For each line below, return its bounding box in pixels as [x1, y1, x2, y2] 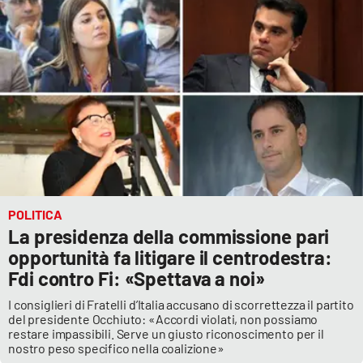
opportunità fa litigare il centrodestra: [8, 246, 332, 270]
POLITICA [8, 207, 62, 223]
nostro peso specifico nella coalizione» [8, 340, 224, 357]
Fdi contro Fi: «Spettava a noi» [8, 267, 265, 291]
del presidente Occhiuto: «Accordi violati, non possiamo [8, 311, 318, 327]
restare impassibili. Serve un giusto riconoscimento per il [8, 326, 324, 342]
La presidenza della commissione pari [8, 224, 330, 249]
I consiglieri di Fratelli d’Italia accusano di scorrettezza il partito [8, 297, 354, 313]
